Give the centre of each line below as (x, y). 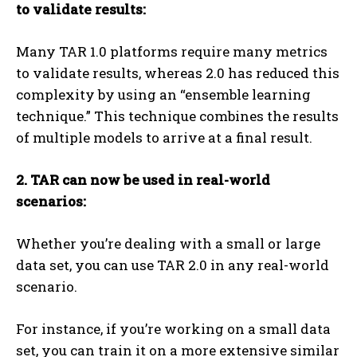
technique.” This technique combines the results (177, 116)
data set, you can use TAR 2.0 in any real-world (173, 265)
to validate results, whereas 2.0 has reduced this (178, 73)
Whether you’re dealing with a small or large (168, 244)
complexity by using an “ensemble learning (163, 95)
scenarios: (51, 202)
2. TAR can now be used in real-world (143, 180)
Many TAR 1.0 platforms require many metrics (172, 52)
